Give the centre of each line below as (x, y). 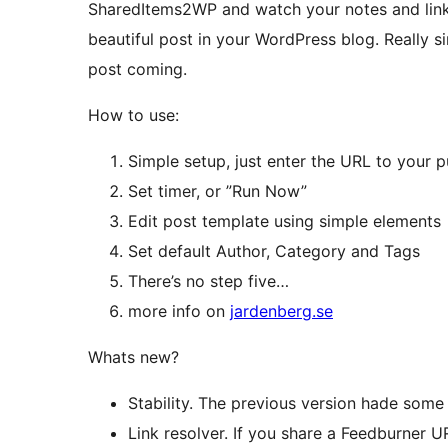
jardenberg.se (281, 311)
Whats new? (133, 357)
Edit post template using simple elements (284, 221)
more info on (179, 311)
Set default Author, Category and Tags (274, 251)
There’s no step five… (208, 281)
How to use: (133, 115)
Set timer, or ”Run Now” (217, 191)
